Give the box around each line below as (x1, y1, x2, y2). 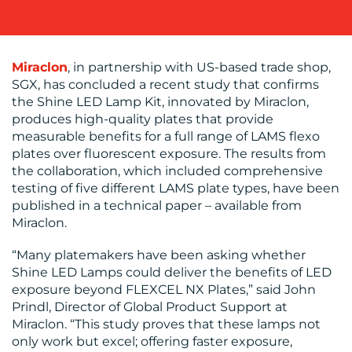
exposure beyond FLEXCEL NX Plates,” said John (12, 282, 316, 298)
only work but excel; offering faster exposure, (12, 334, 292, 350)
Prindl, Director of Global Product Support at (12, 299, 288, 315)
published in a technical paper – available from (12, 198, 302, 214)
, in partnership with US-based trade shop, (68, 60, 331, 75)
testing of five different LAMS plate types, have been (12, 181, 339, 196)
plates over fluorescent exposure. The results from (12, 146, 326, 162)
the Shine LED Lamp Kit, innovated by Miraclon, (12, 94, 309, 110)
